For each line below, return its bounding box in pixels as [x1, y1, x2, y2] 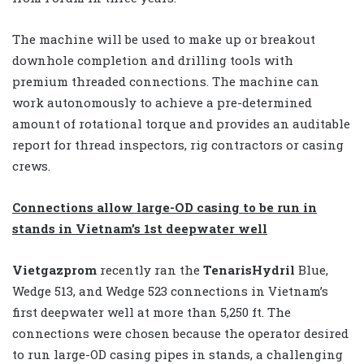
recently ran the [100, 262, 203, 279]
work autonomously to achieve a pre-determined [12, 94, 312, 111]
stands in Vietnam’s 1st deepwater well [12, 220, 267, 237]
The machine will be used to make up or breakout [12, 31, 315, 48]
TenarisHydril [203, 262, 295, 279]
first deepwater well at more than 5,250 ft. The [12, 304, 291, 321]
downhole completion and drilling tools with [12, 52, 293, 69]
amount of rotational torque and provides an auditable [12, 115, 350, 132]
